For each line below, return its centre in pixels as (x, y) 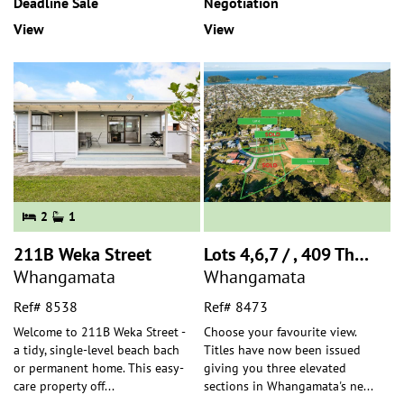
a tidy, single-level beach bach (96, 350)
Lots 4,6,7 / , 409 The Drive (362, 254)
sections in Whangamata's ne (284, 386)
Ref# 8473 (236, 307)
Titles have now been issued (282, 350)
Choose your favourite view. (280, 332)
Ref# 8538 (46, 307)
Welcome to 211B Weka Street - (99, 332)
